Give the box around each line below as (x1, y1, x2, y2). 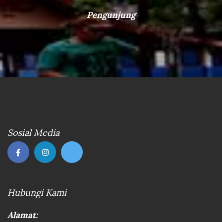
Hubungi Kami (7, 186, 66, 198)
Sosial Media (7, 126, 59, 138)
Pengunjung (87, 9, 135, 20)
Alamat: (7, 209, 38, 221)
